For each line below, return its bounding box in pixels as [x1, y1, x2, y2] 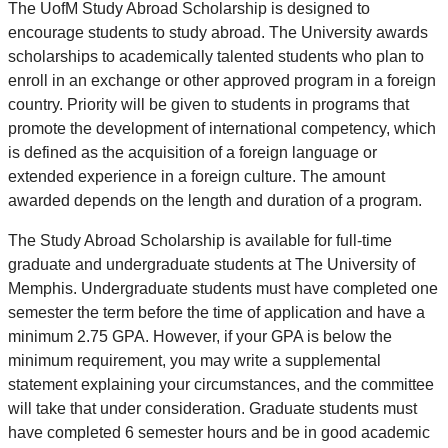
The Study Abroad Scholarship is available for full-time [8, 232, 392, 250]
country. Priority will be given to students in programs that [8, 96, 409, 114]
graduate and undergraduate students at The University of [8, 256, 415, 274]
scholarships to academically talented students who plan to [8, 48, 424, 66]
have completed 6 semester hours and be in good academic [8, 424, 430, 442]
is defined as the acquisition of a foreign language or [8, 144, 377, 162]
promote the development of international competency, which [8, 120, 436, 138]
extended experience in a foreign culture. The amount [8, 168, 385, 186]
